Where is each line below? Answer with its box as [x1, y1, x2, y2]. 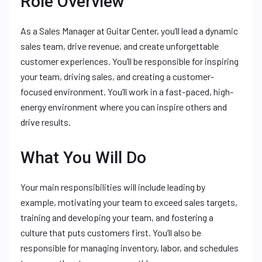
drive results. [20, 116, 71, 127]
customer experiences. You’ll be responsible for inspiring [20, 56, 239, 67]
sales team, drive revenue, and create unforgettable [20, 40, 219, 51]
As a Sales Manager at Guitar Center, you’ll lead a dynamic [20, 25, 238, 36]
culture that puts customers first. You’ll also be [20, 227, 201, 238]
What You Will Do [20, 148, 146, 167]
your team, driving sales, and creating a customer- [20, 71, 214, 82]
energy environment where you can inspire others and [20, 101, 227, 112]
